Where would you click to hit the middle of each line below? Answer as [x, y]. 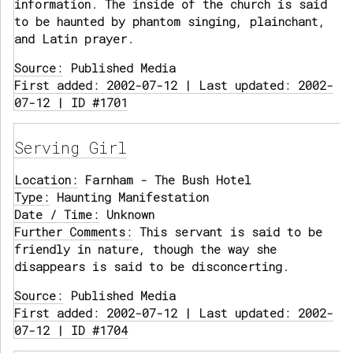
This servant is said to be [227, 232]
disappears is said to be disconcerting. [152, 267]
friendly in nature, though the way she [145, 249]
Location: [46, 180]
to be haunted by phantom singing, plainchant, [170, 22]
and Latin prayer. [74, 39]
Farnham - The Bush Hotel [165, 180]
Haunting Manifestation [129, 197]
